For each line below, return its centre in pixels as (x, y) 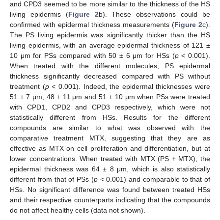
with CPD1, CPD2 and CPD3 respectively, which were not (110, 107)
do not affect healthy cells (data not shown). (78, 210)
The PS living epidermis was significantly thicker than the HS (110, 35)
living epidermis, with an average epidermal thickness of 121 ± (110, 45)
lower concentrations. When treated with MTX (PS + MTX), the (110, 158)
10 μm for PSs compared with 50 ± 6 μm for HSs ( (92, 55)
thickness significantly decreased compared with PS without (110, 76)
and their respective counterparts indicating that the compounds (110, 200)
